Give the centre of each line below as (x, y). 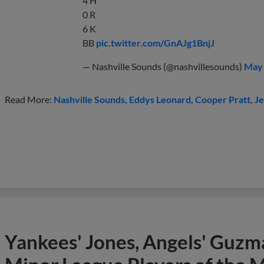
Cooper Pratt (223, 99)
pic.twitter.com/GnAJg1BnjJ (155, 42)
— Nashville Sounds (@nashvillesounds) (163, 66)
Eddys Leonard (160, 99)
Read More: (29, 99)
